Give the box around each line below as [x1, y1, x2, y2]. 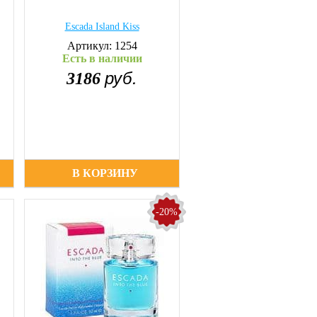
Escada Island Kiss [64, 21, 139, 32]
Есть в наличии [62, 52, 142, 64]
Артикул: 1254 [67, 40, 137, 52]
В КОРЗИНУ [72, 167, 139, 179]
